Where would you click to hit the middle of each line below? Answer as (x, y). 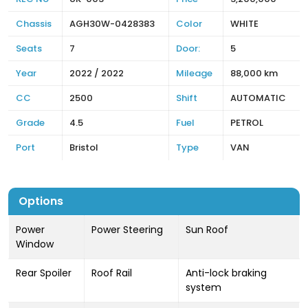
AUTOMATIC (258, 98)
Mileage (194, 73)
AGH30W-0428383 (112, 24)
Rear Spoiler (44, 273)
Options (41, 201)
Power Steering (127, 230)
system (203, 287)
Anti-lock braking (226, 273)
